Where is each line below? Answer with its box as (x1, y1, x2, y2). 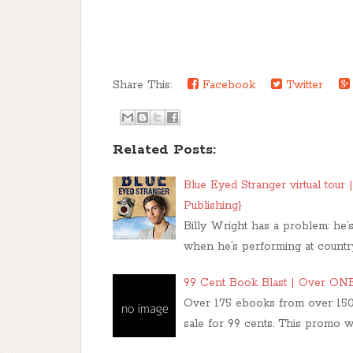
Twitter (282, 78, 323, 92)
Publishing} (184, 199, 242, 213)
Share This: (113, 78, 180, 92)
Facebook (199, 78, 255, 92)
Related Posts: (113, 141, 216, 158)
